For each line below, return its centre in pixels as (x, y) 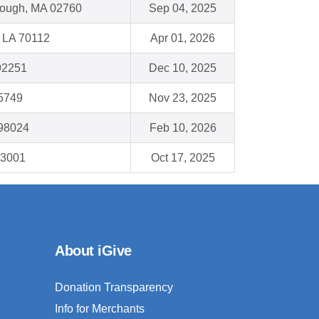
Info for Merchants (100, 309)
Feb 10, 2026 (183, 128)
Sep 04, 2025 (183, 9)
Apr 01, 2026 (183, 38)
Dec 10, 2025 (183, 68)
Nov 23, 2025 (183, 98)
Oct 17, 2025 (183, 158)
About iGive (93, 251)
